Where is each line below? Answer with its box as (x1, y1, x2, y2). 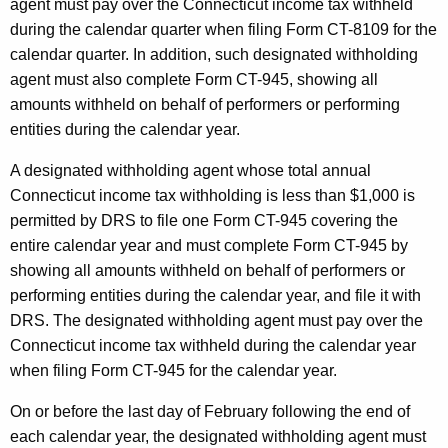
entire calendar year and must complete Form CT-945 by (10, 236, 408, 254)
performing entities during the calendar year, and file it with (10, 286, 421, 304)
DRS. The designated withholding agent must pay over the (10, 311, 423, 329)
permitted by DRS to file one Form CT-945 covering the (10, 211, 398, 229)
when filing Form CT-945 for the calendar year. (10, 361, 337, 379)
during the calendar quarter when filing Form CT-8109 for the (10, 20, 437, 38)
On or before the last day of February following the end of (10, 402, 410, 420)
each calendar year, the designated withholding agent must (10, 427, 426, 445)
